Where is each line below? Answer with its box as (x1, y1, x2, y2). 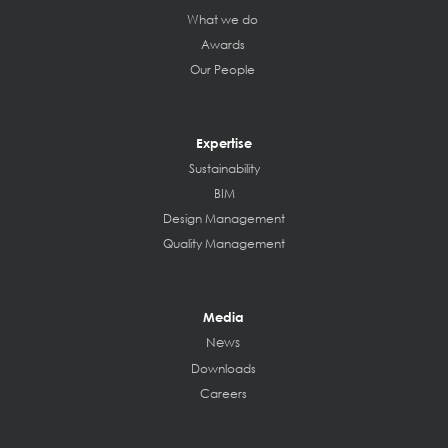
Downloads (190, 359, 256, 377)
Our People (190, 60, 255, 78)
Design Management (163, 209, 285, 227)
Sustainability (188, 159, 260, 177)
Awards (200, 35, 245, 53)
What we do (187, 10, 258, 28)
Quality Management (163, 234, 285, 252)
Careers (199, 384, 247, 402)
